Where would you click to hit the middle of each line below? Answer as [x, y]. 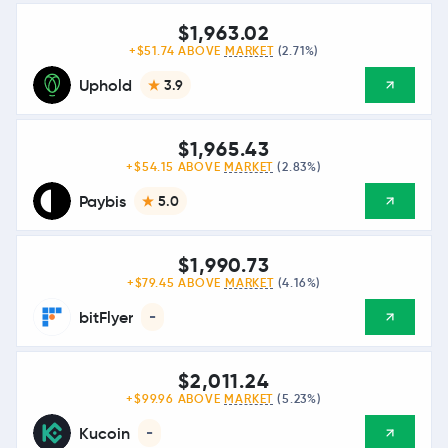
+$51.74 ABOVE [176, 51]
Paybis [102, 201]
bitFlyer [106, 317]
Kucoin [104, 433]
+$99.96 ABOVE [175, 399]
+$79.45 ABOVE [175, 283]
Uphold [105, 85]
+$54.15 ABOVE [175, 167]
